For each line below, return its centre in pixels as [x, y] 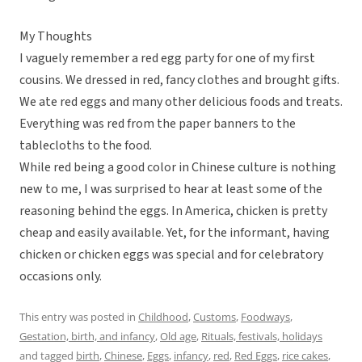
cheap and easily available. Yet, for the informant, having [175, 233]
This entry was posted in [79, 317]
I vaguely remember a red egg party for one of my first [167, 59]
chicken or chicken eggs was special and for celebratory [171, 255]
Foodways [265, 317]
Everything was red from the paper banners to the [158, 124]
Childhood [163, 317]
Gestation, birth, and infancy [87, 337]
